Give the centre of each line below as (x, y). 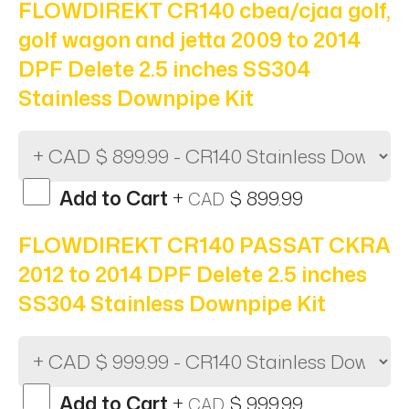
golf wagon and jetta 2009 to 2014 (189, 39)
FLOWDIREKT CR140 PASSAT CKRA (204, 244)
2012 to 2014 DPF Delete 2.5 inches (193, 273)
